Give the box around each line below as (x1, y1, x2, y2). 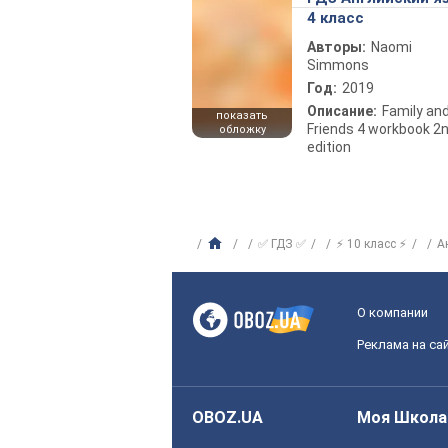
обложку (218, 122, 266, 136)
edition (307, 138, 351, 155)
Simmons (307, 56, 369, 73)
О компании (357, 304, 428, 320)
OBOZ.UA (192, 407, 263, 427)
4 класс (307, 8, 364, 27)
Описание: (307, 102, 377, 119)
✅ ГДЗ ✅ (258, 236, 306, 251)
